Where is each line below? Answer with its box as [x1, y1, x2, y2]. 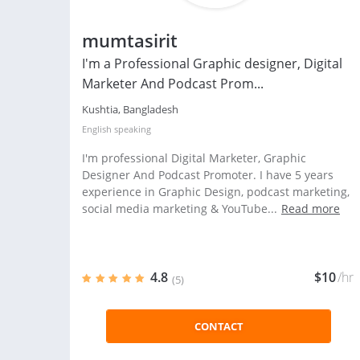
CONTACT [194, 319, 243, 333]
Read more [281, 201, 340, 216]
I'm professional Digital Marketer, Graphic [82, 150, 306, 166]
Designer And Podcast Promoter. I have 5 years [82, 167, 333, 182]
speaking [112, 123, 151, 135]
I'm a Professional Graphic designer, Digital [82, 55, 342, 72]
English [82, 123, 112, 135]
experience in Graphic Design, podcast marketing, [82, 184, 350, 199]
